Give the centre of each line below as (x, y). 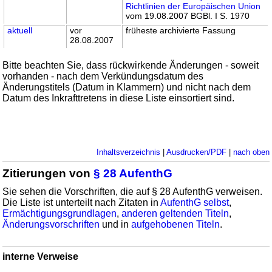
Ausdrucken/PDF (196, 152)
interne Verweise (41, 256)
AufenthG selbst (195, 202)
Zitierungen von (48, 173)
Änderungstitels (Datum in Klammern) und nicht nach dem (127, 87)
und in (116, 224)
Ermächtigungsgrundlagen (60, 213)
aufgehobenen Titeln (176, 224)
